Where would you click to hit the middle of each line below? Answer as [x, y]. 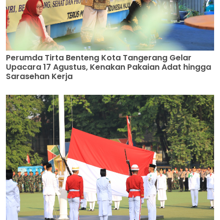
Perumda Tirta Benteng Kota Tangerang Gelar [99, 57]
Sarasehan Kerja [39, 76]
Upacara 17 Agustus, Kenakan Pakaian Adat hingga [109, 67]
